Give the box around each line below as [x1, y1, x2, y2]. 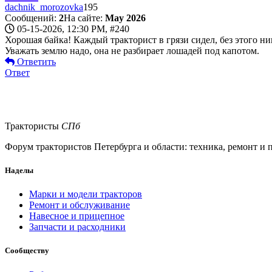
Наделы [5, 165, 33, 175]
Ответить [15, 56, 56, 67]
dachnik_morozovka [5, 1, 83, 12]
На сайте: [64, 12, 105, 23]
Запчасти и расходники [29, 222, 126, 233]
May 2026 [105, 12, 146, 23]
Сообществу [5, 246, 49, 256]
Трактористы [5, 120, 59, 131]
